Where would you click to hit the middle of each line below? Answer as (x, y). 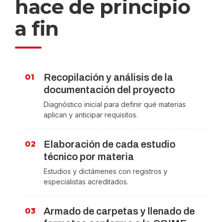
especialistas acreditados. (86, 182)
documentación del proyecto (109, 90)
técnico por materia (89, 157)
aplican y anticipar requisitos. (91, 115)
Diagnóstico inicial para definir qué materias (115, 105)
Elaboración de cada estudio (110, 144)
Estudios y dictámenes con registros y (106, 171)
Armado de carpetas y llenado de (119, 211)
